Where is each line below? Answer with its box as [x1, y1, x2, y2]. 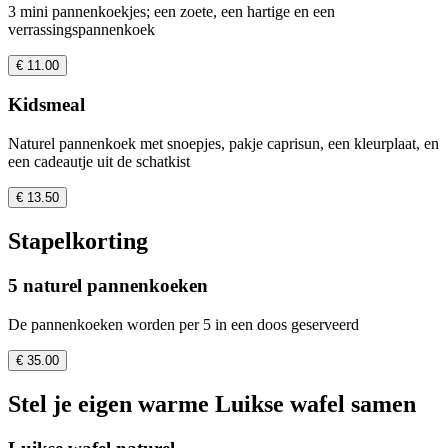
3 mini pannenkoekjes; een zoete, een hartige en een [8, 2, 335, 20]
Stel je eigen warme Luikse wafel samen [8, 390, 416, 417]
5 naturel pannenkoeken [8, 275, 208, 296]
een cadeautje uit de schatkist [8, 153, 190, 171]
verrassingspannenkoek [8, 20, 155, 38]
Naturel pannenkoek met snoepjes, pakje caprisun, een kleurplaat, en [8, 135, 439, 153]
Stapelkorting [8, 228, 148, 255]
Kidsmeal [8, 94, 85, 116]
